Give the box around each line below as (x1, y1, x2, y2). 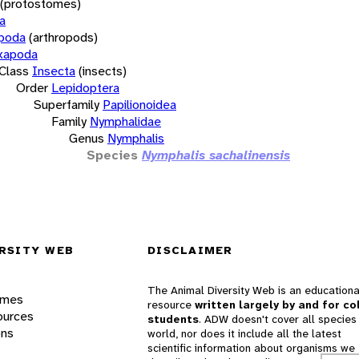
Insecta (32, 62, 75, 79)
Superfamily (34, 95, 99, 113)
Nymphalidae (90, 112, 161, 130)
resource (147, 297, 195, 313)
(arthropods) (29, 28, 98, 46)
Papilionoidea (103, 95, 176, 113)
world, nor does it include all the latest (147, 326, 341, 341)
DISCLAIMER (147, 243, 233, 258)
